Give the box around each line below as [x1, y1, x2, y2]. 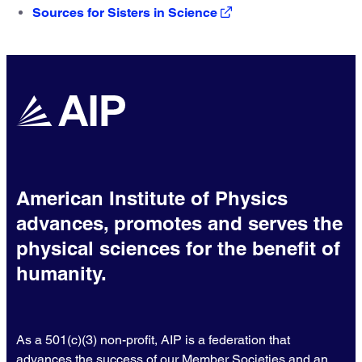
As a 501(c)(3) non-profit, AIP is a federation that [16, 332, 290, 348]
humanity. [16, 262, 107, 285]
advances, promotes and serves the [16, 212, 343, 235]
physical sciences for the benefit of [16, 237, 340, 260]
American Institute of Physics [16, 187, 288, 210]
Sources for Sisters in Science [32, 5, 217, 21]
